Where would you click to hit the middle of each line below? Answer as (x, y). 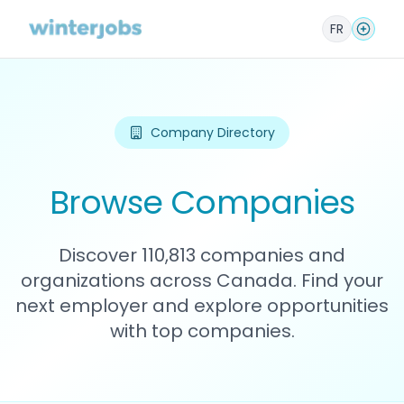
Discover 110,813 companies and (202, 255)
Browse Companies (202, 202)
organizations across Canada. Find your (202, 280)
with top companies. (202, 331)
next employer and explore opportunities (202, 306)
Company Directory (213, 133)
